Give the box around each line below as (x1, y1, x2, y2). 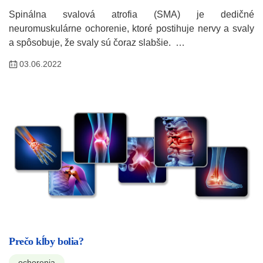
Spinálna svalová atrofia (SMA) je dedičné (9, 9, 254, 20)
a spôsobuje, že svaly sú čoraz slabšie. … (9, 38, 185, 48)
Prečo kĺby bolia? (9, 235, 84, 248)
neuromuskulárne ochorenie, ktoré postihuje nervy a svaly (9, 23, 254, 34)
